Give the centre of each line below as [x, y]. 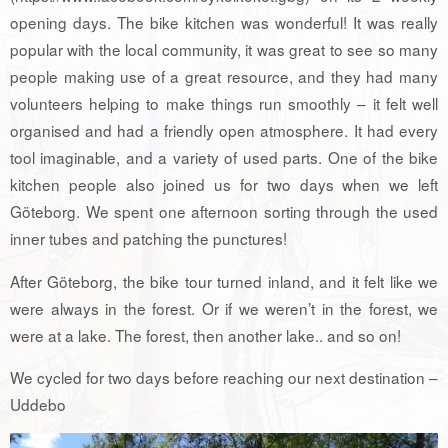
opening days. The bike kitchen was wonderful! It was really [224, 22]
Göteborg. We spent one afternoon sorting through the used [224, 211]
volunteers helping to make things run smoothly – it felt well [224, 103]
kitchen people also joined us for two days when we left [224, 184]
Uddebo [38, 403]
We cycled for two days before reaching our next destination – [224, 376]
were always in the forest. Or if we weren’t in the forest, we [224, 307]
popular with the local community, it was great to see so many [224, 49]
